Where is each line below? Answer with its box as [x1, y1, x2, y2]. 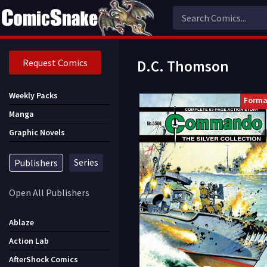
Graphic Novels [9, 127, 65, 138]
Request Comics [23, 57, 88, 69]
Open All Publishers [9, 187, 89, 198]
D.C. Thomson [137, 57, 229, 76]
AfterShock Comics [9, 254, 78, 265]
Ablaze [9, 217, 34, 228]
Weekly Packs [9, 90, 58, 101]
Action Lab [9, 235, 49, 246]
